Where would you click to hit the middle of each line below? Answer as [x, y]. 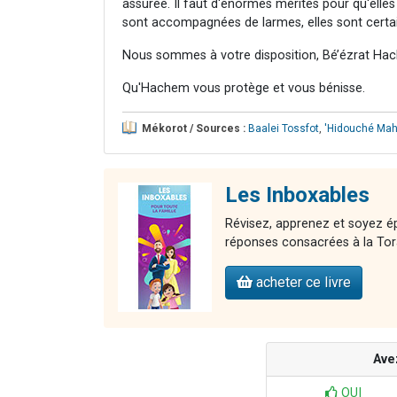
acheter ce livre [302, 282]
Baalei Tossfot [284, 128]
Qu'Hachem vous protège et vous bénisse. [244, 88]
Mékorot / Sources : [194, 128]
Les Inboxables [297, 195]
